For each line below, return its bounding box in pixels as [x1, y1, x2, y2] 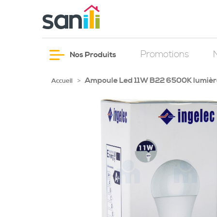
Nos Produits [68, 50, 116, 60]
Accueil [51, 77, 73, 85]
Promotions [140, 49, 189, 60]
